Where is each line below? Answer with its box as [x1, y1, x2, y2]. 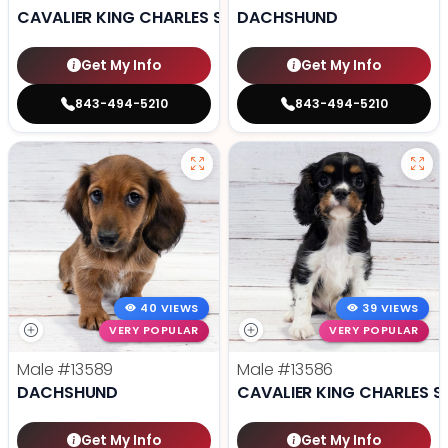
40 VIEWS [140, 300, 199, 316]
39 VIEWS [362, 300, 419, 316]
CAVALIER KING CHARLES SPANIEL [17, 6, 275, 30]
